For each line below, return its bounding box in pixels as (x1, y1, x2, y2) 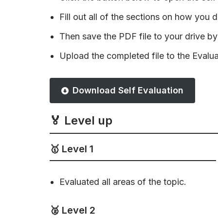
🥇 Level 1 (50, 143, 93, 155)
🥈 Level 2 (50, 204, 95, 216)
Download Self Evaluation (73, 85, 183, 95)
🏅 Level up (50, 113, 112, 127)
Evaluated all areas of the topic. (59, 177, 186, 187)
